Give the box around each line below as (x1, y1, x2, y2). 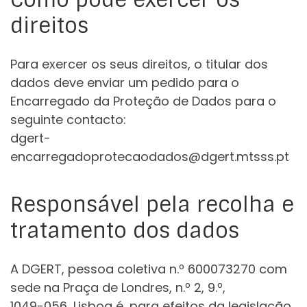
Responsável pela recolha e (10, 191, 294, 218)
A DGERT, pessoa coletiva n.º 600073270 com (10, 260, 287, 278)
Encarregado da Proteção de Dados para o (10, 92, 276, 110)
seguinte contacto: (10, 110, 126, 128)
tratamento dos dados (10, 217, 239, 244)
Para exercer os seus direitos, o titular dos (10, 55, 268, 73)
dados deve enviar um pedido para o (10, 73, 239, 91)
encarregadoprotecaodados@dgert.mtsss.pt (10, 147, 289, 165)
